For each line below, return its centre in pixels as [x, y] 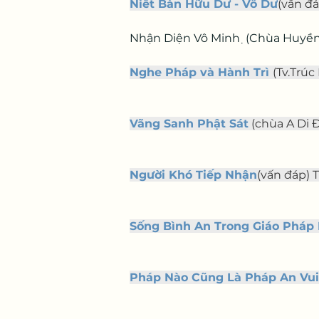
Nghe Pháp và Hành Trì [199, 72]
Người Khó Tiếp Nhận [193, 175]
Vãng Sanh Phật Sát [189, 124]
